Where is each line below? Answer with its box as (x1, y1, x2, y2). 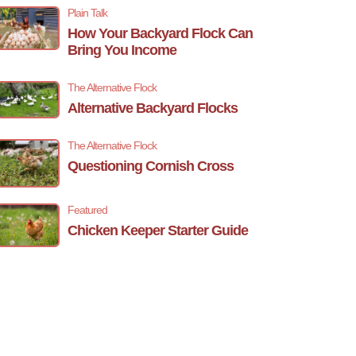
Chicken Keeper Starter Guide (68, 222, 248, 238)
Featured (68, 203, 107, 216)
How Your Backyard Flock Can (68, 25, 253, 41)
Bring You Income (68, 42, 176, 58)
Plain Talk (68, 6, 107, 19)
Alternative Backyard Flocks (68, 100, 238, 116)
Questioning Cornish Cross (68, 158, 234, 174)
